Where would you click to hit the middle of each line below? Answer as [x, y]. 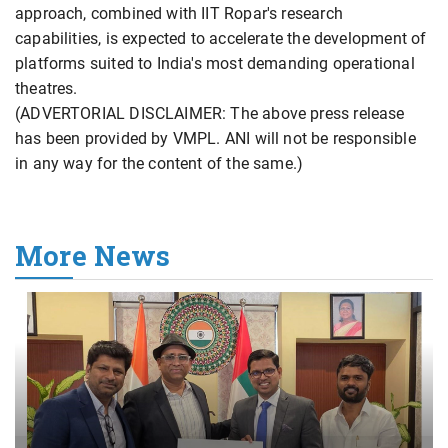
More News [93, 256]
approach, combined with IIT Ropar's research [179, 14]
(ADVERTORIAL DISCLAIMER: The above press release [210, 114]
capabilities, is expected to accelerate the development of [221, 39]
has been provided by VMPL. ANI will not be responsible [215, 139]
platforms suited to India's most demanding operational [215, 64]
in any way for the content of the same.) [159, 164]
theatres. [46, 89]
